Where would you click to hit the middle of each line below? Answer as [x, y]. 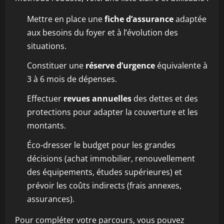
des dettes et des [165, 98]
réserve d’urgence [120, 65]
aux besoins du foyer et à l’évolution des [102, 32]
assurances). [51, 199]
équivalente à [181, 65]
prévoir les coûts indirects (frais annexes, [104, 185]
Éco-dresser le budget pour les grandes [101, 145]
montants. [46, 125]
